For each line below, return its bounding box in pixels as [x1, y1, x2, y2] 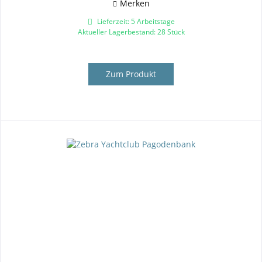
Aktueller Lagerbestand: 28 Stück [77, 26, 185, 37]
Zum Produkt [106, 68, 157, 80]
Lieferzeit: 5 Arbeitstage [95, 16, 175, 26]
